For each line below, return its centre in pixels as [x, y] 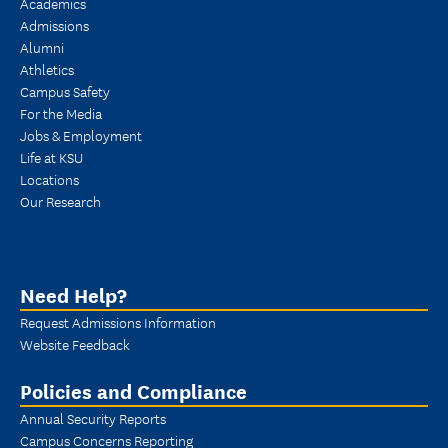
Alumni [42, 46]
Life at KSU [51, 156]
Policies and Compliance [133, 390]
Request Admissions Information [118, 321]
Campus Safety [65, 90]
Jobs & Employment [81, 134]
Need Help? [73, 294]
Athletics [47, 68]
